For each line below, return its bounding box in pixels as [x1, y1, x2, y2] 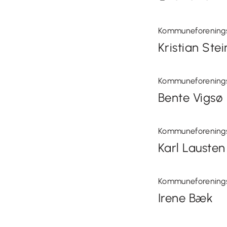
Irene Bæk [158, 191, 213, 205]
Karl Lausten [158, 140, 225, 155]
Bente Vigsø [158, 90, 223, 105]
